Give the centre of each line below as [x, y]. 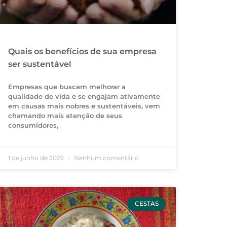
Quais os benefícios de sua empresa [83, 52]
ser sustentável [40, 64]
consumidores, [33, 125]
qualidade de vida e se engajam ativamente [84, 97]
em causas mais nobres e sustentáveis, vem [84, 106]
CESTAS [146, 204]
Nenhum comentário [106, 158]
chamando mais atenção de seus [65, 116]
